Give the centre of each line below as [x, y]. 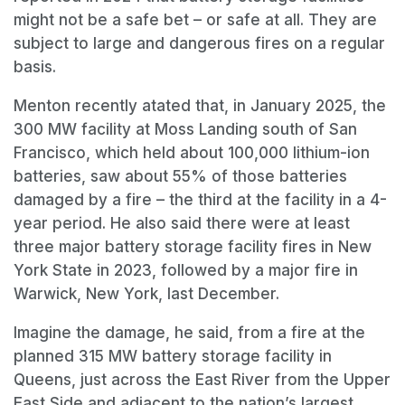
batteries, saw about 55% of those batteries [180, 177]
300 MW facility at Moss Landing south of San [185, 130]
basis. [35, 67]
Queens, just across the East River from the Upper [202, 380]
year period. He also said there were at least [182, 224]
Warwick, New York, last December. [146, 294]
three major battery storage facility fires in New [193, 247]
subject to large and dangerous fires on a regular [199, 44]
